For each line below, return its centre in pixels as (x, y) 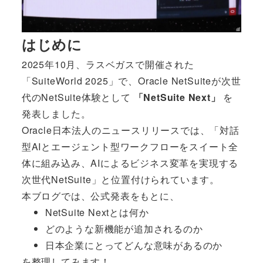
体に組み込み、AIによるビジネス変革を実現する (130, 163)
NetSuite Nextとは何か (97, 212)
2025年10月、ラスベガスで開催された (108, 64)
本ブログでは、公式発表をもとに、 (100, 195)
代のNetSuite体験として (77, 97)
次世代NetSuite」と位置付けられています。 (120, 179)
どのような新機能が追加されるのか (124, 228)
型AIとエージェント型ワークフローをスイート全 (130, 146)
